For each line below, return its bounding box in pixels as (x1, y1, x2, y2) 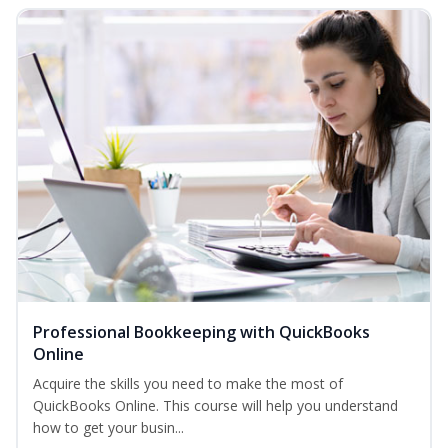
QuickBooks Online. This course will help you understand (33, 396, 398, 416)
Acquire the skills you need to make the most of (33, 374, 343, 394)
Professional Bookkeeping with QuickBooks (33, 321, 370, 344)
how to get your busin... (33, 418, 184, 438)
